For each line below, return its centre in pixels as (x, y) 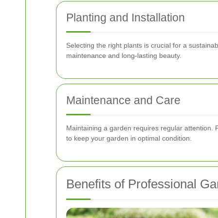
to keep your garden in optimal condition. (129, 138)
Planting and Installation (126, 18)
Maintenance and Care (123, 100)
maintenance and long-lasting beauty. (124, 56)
